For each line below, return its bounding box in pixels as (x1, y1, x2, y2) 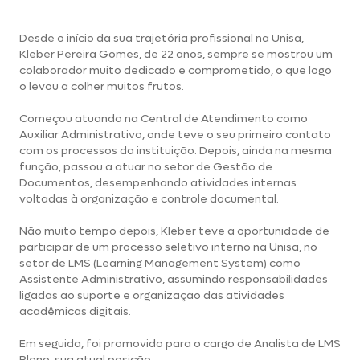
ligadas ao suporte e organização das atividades (19, 288, 284, 303)
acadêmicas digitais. (19, 304, 131, 319)
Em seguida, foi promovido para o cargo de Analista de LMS (19, 336, 341, 351)
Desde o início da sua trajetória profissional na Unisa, (19, 31, 304, 46)
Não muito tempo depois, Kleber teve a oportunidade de (19, 223, 329, 239)
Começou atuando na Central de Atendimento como (19, 111, 308, 126)
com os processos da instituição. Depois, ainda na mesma (19, 143, 332, 158)
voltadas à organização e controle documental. (19, 191, 279, 207)
